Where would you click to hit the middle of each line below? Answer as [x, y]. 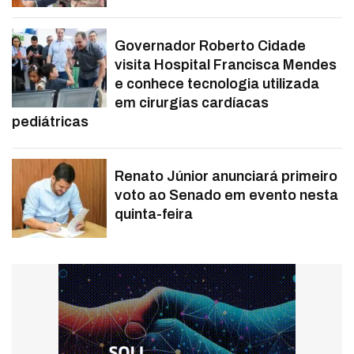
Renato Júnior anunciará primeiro [226, 177]
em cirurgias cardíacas [192, 103]
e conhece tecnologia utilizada [217, 84]
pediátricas [50, 122]
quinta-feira [154, 215]
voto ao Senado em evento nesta [226, 196]
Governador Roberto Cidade [210, 46]
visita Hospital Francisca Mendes [226, 65]
